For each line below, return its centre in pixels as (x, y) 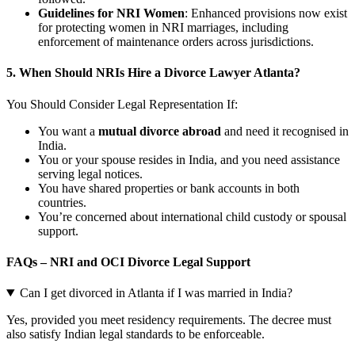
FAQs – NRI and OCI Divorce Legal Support (128, 261)
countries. (62, 202)
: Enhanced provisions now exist (266, 13)
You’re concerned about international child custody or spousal (192, 216)
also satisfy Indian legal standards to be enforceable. (136, 334)
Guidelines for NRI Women (111, 13)
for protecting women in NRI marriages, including (163, 27)
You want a (68, 131)
